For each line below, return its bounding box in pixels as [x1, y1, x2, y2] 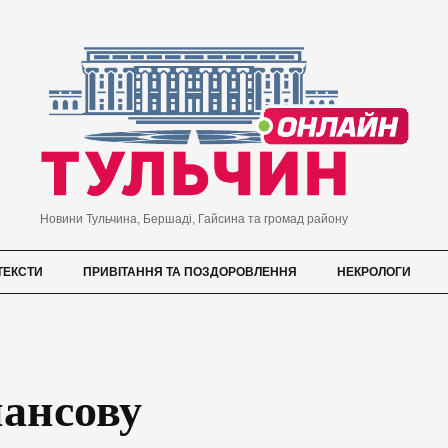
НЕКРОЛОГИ [337, 265, 411, 280]
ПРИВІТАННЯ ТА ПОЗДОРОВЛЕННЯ [83, 265, 297, 280]
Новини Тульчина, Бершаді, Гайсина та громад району [39, 212, 348, 227]
